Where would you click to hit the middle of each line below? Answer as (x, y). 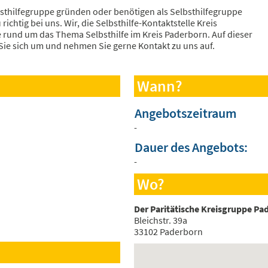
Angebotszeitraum (186, 114)
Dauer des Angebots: (191, 148)
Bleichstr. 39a (161, 220)
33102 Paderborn (168, 232)
